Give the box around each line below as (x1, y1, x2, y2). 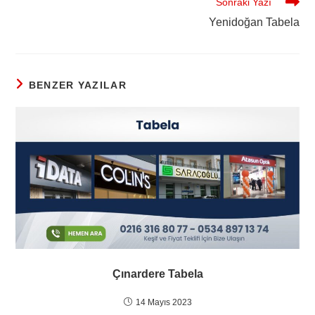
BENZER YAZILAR (28, 79, 127, 91)
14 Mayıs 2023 (135, 297, 192, 307)
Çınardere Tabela (112, 267, 203, 280)
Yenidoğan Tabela (208, 16, 300, 29)
